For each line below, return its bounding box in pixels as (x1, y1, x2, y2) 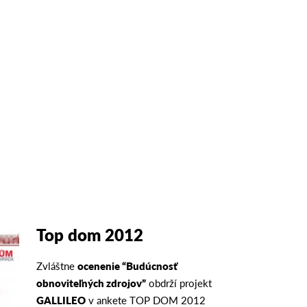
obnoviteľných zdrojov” (36, 275, 147, 291)
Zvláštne (36, 258, 78, 273)
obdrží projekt (146, 275, 212, 291)
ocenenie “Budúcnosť (77, 258, 178, 273)
